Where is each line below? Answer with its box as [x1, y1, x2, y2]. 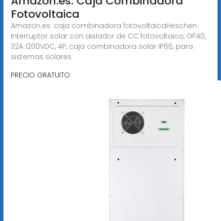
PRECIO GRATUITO [10, 70, 70, 80]
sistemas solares [10, 51, 72, 62]
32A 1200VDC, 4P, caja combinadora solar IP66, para [10, 41, 193, 51]
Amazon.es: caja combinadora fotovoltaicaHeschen [10, 20, 197, 31]
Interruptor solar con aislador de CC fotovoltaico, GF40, [10, 31, 206, 41]
